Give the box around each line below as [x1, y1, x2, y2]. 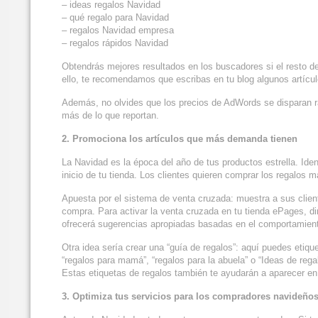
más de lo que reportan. [62, 110, 159, 121]
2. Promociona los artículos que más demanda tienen [62, 133, 297, 145]
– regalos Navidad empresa [62, 25, 174, 36]
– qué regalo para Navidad [62, 12, 169, 23]
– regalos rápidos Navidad [62, 38, 168, 49]
